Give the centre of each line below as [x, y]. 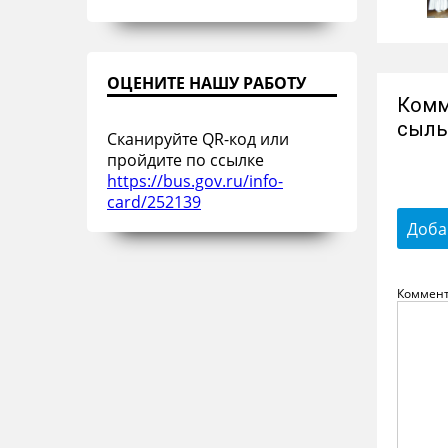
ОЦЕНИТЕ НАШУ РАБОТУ [206, 83]
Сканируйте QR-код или [198, 138]
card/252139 [154, 201]
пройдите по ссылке [185, 159]
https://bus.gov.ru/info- [195, 180]
